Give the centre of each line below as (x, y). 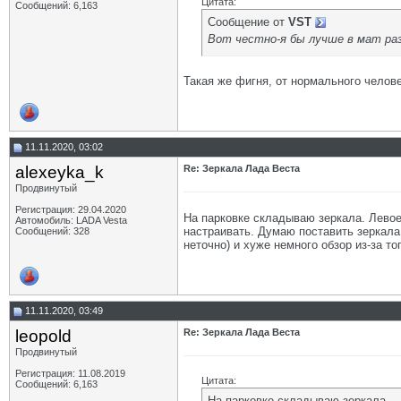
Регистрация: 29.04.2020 (71, 209)
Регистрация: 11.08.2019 (70, 373)
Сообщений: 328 (52, 231)
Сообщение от (248, 22)
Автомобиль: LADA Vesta (71, 220)
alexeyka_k (60, 172)
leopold (43, 336)
